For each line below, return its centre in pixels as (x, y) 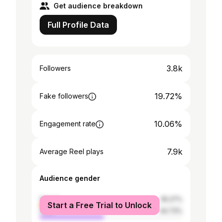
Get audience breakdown (98, 6)
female (50, 199)
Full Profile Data (78, 25)
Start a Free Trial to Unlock (100, 205)
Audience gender (70, 178)
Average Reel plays (72, 151)
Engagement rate (68, 124)
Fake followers (64, 96)
